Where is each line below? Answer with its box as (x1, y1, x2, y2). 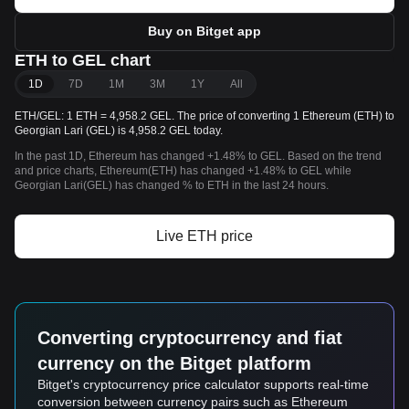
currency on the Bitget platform (37, 353, 311, 373)
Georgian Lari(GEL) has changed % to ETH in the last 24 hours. (15, 179, 329, 192)
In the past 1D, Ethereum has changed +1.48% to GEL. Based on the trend (15, 150, 382, 163)
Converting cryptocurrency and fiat (37, 328, 342, 348)
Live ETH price (156, 228, 253, 244)
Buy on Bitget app (148, 24, 261, 38)
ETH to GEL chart (15, 51, 151, 69)
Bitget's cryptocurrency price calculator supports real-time (37, 377, 369, 392)
